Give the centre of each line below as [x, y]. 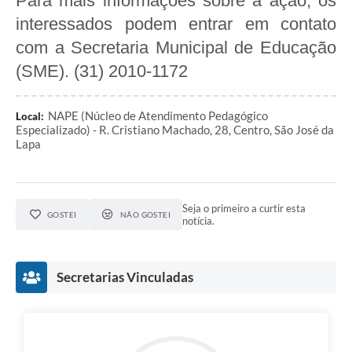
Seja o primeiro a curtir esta [244, 208]
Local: [30, 116]
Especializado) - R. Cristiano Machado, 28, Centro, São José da [175, 129]
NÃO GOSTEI [145, 214]
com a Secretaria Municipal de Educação [176, 47]
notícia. [199, 220]
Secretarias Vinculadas [125, 277]
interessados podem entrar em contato [176, 24]
